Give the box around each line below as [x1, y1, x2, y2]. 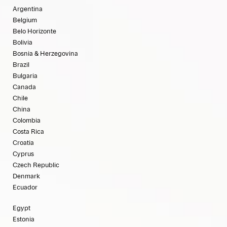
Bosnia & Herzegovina [13, 51, 78, 57]
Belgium [13, 17, 37, 24]
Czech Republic [13, 162, 59, 169]
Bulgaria [13, 73, 37, 80]
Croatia [13, 140, 34, 146]
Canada [13, 84, 36, 91]
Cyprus [13, 151, 34, 158]
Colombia [13, 118, 41, 124]
